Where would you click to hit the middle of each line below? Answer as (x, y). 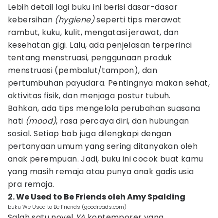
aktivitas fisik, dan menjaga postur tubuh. (89, 96)
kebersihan (31, 20)
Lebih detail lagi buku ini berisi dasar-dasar (93, 7)
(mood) (41, 121)
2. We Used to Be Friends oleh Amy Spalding (97, 197)
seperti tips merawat (139, 20)
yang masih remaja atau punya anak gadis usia (101, 172)
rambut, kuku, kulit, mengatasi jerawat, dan (93, 32)
